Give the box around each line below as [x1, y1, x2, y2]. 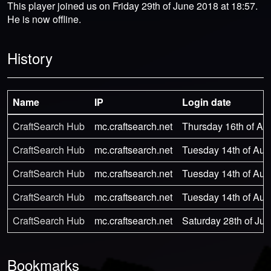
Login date [182, 94, 231, 109]
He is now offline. [7, 11, 81, 26]
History [7, 47, 53, 68]
